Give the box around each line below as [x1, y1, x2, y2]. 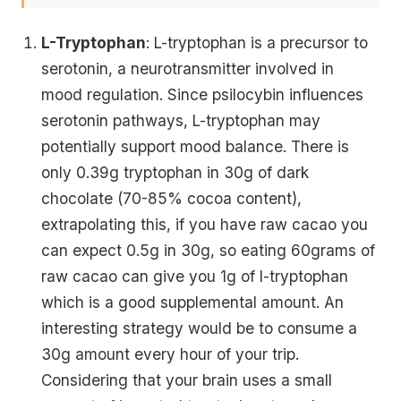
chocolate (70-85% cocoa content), [41, 189, 303, 208]
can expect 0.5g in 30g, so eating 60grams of [41, 241, 376, 260]
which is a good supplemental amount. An [41, 293, 345, 311]
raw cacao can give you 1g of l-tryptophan [41, 267, 349, 286]
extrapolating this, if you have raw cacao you [41, 215, 369, 234]
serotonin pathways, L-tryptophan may [41, 111, 321, 130]
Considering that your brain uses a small [41, 371, 333, 389]
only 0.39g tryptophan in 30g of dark [41, 163, 310, 182]
